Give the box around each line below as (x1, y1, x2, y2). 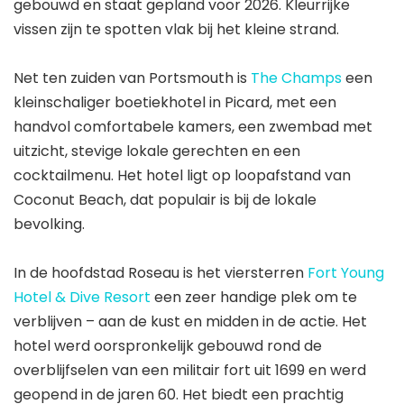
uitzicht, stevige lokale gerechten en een (14, 140, 300, 161)
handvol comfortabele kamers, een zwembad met (14, 115, 372, 137)
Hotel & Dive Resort (14, 286, 151, 308)
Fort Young (308, 262, 384, 283)
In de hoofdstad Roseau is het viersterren (14, 262, 308, 283)
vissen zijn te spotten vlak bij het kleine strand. (14, 18, 339, 40)
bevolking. (14, 213, 85, 234)
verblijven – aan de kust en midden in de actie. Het (14, 310, 367, 332)
